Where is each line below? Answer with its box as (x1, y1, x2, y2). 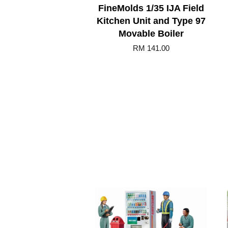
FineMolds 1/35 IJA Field (98, 3, 204, 13)
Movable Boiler (119, 28, 184, 39)
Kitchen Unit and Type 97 (97, 16, 206, 26)
